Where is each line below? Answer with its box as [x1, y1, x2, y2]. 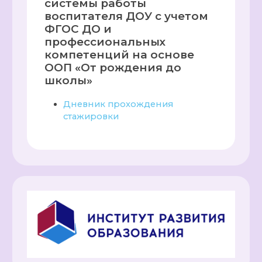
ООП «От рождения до [44, 61, 182, 75]
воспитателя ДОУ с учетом [44, 9, 209, 23]
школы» [44, 74, 93, 88]
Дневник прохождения [63, 98, 174, 109]
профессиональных [44, 35, 166, 49]
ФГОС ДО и [44, 22, 112, 36]
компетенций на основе [44, 48, 195, 62]
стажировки [63, 111, 119, 122]
